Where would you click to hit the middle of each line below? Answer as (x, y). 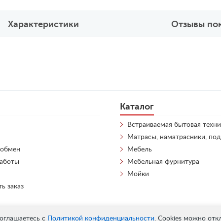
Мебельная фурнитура (163, 162)
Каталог (137, 106)
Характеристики (43, 24)
